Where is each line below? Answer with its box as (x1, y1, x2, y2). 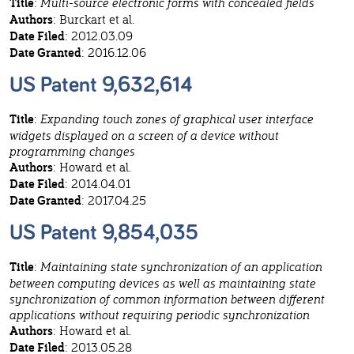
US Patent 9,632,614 (9, 74, 193, 97)
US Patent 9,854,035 (9, 222, 198, 245)
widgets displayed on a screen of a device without (9, 127, 279, 144)
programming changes (9, 143, 135, 160)
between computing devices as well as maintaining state (9, 275, 316, 292)
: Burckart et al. (53, 11, 134, 28)
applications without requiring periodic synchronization (9, 307, 310, 323)
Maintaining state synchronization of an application (40, 258, 322, 275)
